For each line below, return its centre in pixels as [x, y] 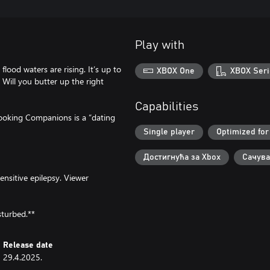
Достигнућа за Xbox [182, 157]
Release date [28, 245]
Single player [169, 132]
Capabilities [167, 106]
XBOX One [176, 71]
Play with [160, 45]
